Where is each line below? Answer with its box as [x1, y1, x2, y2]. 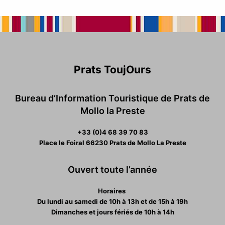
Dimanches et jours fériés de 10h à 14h [51, 207, 174, 216]
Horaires [98, 186, 127, 195]
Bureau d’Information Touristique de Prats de [15, 92, 210, 103]
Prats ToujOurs [74, 63, 151, 76]
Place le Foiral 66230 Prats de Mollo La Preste [39, 138, 186, 147]
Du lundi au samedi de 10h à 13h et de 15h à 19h [37, 197, 188, 205]
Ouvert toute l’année [68, 164, 157, 175]
